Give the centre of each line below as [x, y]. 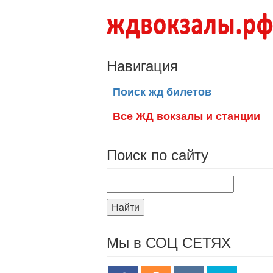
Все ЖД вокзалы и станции [186, 116]
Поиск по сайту [158, 154]
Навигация [142, 65]
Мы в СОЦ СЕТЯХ [169, 242]
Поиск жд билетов [162, 91]
